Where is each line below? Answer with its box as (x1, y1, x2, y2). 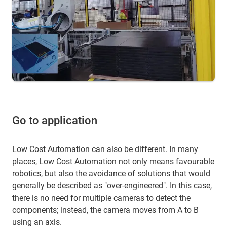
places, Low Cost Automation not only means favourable (12, 157, 214, 167)
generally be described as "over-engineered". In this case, (12, 181, 212, 191)
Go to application (12, 114, 97, 127)
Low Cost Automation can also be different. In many (12, 144, 198, 155)
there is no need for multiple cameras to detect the (12, 193, 191, 203)
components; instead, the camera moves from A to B (12, 205, 199, 215)
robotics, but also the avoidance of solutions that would (12, 169, 210, 179)
